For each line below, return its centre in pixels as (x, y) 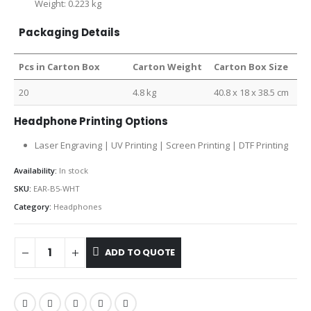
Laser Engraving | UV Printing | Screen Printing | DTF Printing (161, 145)
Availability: (36, 171)
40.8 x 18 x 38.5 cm (252, 92)
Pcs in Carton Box (60, 66)
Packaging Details (70, 32)
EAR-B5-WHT (57, 188)
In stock (74, 171)
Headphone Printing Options (91, 121)
